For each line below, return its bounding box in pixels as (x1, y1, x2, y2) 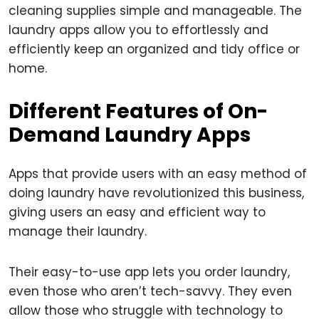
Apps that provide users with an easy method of (9, 165, 307, 182)
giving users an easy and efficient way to (9, 204, 266, 221)
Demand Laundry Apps (9, 121, 251, 149)
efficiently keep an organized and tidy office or (9, 41, 300, 58)
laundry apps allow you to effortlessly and (9, 21, 268, 38)
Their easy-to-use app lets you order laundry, (9, 263, 290, 281)
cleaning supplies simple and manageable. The (9, 2, 302, 19)
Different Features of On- (9, 98, 268, 125)
